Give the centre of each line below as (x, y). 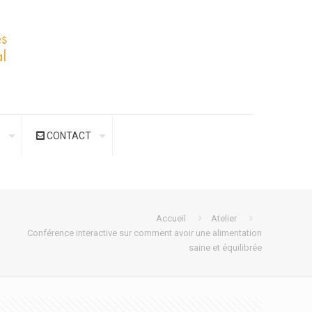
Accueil (171, 218)
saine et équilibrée (225, 248)
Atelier (224, 218)
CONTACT (68, 136)
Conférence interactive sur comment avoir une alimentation (145, 233)
